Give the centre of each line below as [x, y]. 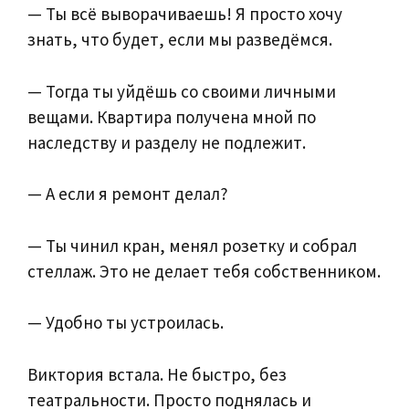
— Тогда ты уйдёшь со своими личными [182, 91]
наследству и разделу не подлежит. [167, 142]
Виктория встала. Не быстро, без [157, 374]
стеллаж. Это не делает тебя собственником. [204, 271]
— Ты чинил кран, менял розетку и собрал [192, 245]
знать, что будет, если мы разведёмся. [180, 40]
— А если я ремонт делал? [128, 194]
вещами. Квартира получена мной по [172, 116]
